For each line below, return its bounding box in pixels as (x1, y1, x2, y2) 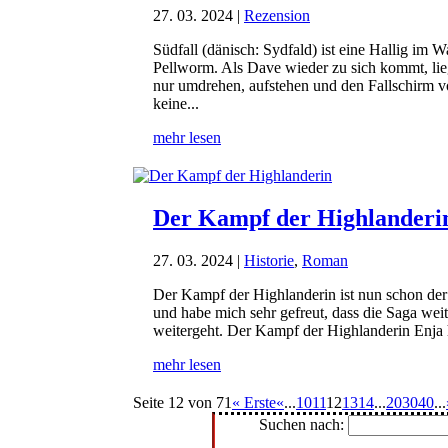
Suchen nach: (259, 416, 345, 434)
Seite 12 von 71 (133, 394, 232, 412)
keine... (153, 95, 199, 113)
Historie (244, 252, 294, 270)
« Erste (232, 394, 276, 412)
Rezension (244, 7, 310, 25)
